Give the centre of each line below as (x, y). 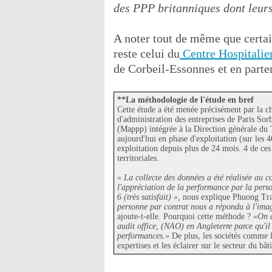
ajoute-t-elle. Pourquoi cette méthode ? (185, 216)
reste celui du (147, 53)
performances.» (143, 236)
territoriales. (138, 158)
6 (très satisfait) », (149, 197)
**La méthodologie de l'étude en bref (185, 100)
